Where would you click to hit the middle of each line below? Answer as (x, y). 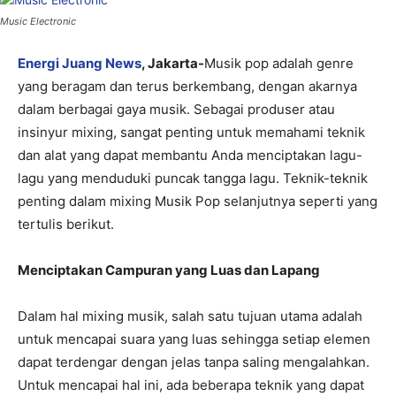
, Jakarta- (173, 64)
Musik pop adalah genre (279, 64)
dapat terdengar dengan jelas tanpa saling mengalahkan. (194, 362)
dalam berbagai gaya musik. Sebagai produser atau (176, 110)
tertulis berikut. (66, 225)
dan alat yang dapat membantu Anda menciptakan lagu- (190, 156)
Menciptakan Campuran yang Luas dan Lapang (169, 270)
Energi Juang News (80, 64)
